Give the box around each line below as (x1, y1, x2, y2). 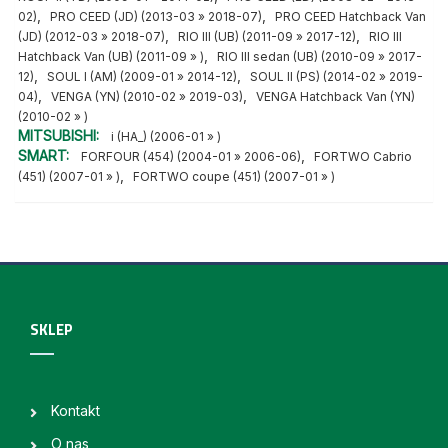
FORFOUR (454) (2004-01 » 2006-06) (81, 149, 301, 165)
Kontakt (51, 402, 100, 420)
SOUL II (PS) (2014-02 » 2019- (250, 69, 423, 85)
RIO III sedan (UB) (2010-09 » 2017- (217, 49, 422, 65)
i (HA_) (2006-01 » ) (111, 129, 221, 145)
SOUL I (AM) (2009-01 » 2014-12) (47, 69, 237, 85)
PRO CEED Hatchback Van (275, 9, 426, 25)
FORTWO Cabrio (314, 149, 412, 165)
